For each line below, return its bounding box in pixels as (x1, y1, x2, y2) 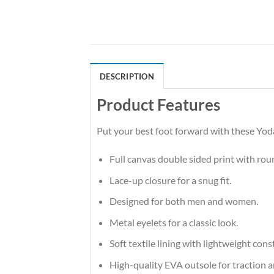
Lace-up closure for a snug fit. (109, 174, 231, 186)
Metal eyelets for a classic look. (109, 216, 238, 228)
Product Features (97, 95, 220, 114)
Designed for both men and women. (109, 195, 258, 207)
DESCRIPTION (100, 72, 154, 82)
